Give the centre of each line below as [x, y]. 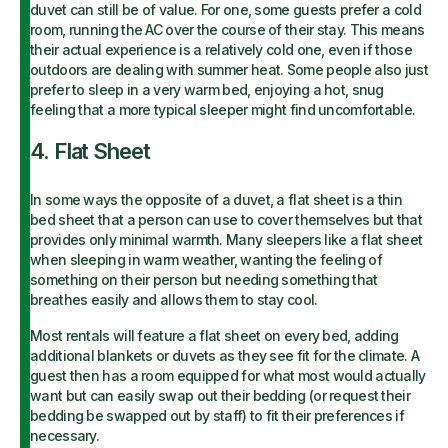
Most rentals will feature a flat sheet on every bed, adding [214, 335]
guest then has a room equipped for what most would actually [228, 375]
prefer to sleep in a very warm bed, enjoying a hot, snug [207, 89]
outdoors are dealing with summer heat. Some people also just [229, 69]
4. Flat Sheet [90, 151]
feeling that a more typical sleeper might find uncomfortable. [223, 109]
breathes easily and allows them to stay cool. [174, 299]
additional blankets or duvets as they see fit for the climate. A [225, 355]
